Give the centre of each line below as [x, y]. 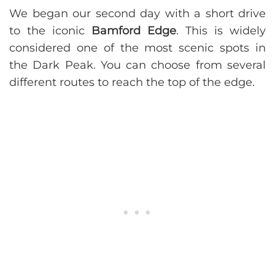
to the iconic [50, 31]
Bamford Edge [134, 31]
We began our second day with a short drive [137, 14]
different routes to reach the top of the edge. [132, 83]
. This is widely [221, 31]
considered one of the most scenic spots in [137, 48]
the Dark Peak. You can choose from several [137, 65]
